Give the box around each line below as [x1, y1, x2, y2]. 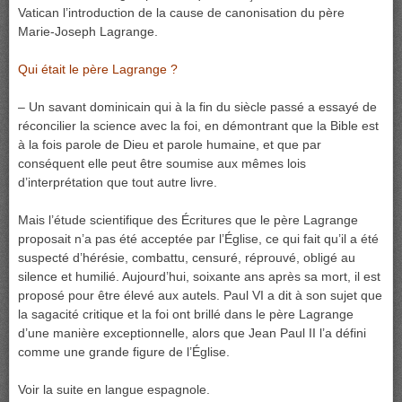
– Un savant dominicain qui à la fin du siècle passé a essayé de [18, 100, 377, 114]
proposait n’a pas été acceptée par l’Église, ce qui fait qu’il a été [18, 232, 379, 246]
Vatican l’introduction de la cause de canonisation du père [18, 5, 345, 20]
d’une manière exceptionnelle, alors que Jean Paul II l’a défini [18, 326, 366, 340]
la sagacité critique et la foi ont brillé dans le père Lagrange [18, 307, 354, 321]
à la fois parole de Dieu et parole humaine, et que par [18, 137, 321, 152]
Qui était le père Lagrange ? [18, 62, 178, 76]
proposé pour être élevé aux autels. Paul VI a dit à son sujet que [18, 288, 382, 302]
